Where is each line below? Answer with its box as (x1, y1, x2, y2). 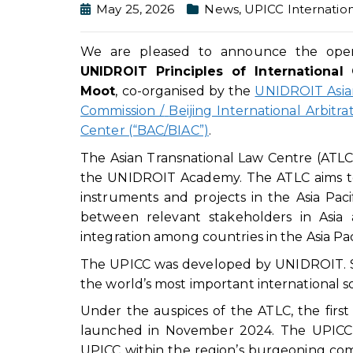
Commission (80, 103, 155, 119)
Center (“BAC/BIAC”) (80, 123, 209, 139)
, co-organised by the (115, 84, 255, 99)
